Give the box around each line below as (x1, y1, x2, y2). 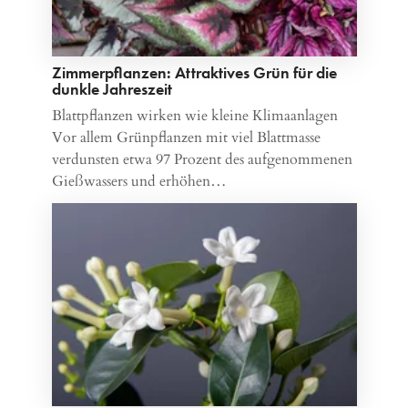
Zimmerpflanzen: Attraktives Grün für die (51, 61, 337, 83)
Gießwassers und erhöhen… (51, 170, 227, 191)
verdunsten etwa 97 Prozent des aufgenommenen (51, 148, 352, 169)
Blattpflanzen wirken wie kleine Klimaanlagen (51, 105, 338, 126)
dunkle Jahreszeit (51, 77, 172, 99)
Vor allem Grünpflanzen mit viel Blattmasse (51, 127, 321, 148)
